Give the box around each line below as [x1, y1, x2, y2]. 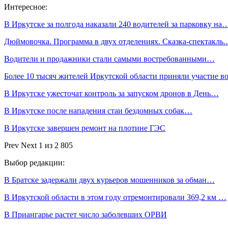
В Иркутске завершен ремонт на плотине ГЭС [4, 124, 165, 132]
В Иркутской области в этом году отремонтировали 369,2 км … [4, 193, 226, 202]
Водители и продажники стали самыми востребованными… [4, 54, 215, 63]
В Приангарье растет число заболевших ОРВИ [4, 210, 167, 219]
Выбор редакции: [4, 158, 65, 167]
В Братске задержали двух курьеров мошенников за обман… [4, 176, 215, 184]
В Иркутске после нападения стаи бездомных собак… [4, 106, 192, 115]
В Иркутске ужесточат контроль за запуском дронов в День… [4, 89, 219, 98]
